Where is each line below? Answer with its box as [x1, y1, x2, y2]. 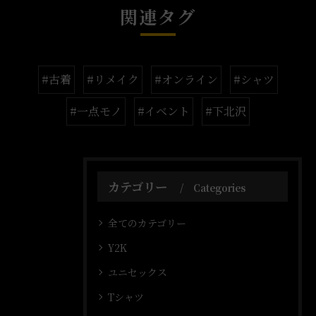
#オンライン [154, 71, 218, 87]
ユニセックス [108, 265, 167, 279]
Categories [193, 181, 245, 195]
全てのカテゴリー [108, 216, 186, 230]
